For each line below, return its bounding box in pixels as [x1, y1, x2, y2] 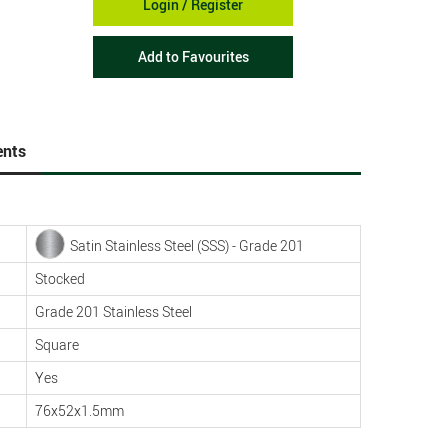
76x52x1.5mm [35, 401, 124, 420]
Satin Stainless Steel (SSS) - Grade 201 [70, 236, 304, 255]
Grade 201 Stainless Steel [35, 302, 192, 321]
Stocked [35, 269, 85, 288]
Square [35, 335, 79, 354]
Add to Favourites [137, 47, 249, 66]
